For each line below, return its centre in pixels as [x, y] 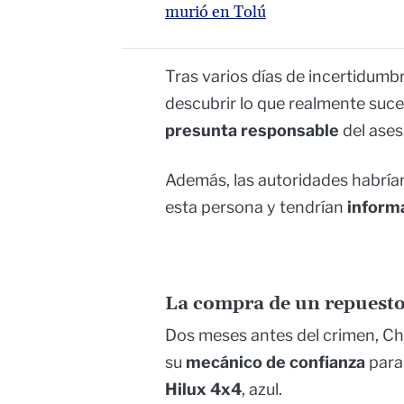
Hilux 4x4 [203, 390]
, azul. [262, 390]
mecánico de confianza [275, 363]
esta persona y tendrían [256, 207]
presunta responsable [252, 131]
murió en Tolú [216, 13]
